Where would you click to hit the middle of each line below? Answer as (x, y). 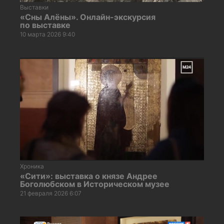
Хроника (32, 166)
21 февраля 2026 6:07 (51, 193)
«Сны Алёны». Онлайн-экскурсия (88, 17)
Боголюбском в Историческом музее (95, 184)
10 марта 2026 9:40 (47, 34)
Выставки (34, 7)
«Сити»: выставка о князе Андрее (89, 176)
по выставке (45, 25)
